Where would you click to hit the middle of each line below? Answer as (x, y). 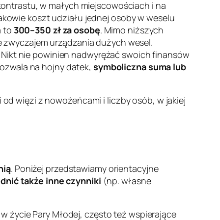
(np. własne (126, 181)
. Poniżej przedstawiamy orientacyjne (85, 169)
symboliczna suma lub (139, 67)
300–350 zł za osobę (57, 30)
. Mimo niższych (132, 30)
